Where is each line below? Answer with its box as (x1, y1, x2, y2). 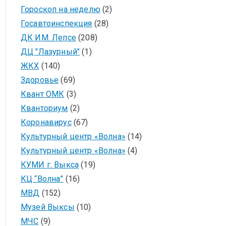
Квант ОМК (21, 89, 65, 99)
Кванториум (21, 103, 68, 113)
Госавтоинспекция (21, 19, 92, 28)
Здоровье (21, 75, 59, 85)
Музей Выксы (21, 202, 75, 212)
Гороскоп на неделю (21, 5, 100, 14)
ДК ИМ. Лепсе (21, 33, 76, 42)
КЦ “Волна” (21, 174, 64, 184)
